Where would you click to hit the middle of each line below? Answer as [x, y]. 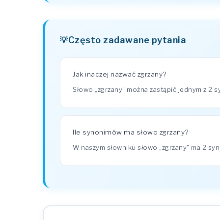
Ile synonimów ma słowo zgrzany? [131, 132]
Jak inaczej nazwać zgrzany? [120, 74]
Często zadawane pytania [127, 40]
